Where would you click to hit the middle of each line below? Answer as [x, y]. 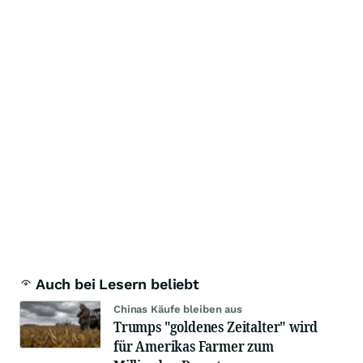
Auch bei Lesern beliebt [117, 284]
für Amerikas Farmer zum [194, 346]
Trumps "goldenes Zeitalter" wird [216, 327]
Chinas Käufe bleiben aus [178, 310]
